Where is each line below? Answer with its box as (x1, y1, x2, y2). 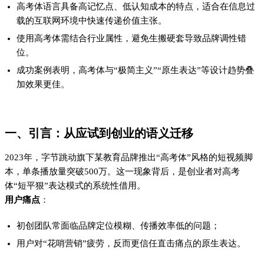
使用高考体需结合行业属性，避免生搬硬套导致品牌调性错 (16, 33, 246, 43)
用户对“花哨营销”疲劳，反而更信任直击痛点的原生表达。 (16, 238, 246, 248)
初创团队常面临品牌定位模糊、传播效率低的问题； (16, 220, 220, 230)
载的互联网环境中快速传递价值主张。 (16, 15, 167, 25)
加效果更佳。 (16, 79, 70, 89)
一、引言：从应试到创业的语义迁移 (5, 126, 193, 140)
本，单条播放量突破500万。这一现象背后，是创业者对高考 (5, 166, 240, 176)
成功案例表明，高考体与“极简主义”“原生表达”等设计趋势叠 (16, 65, 254, 75)
